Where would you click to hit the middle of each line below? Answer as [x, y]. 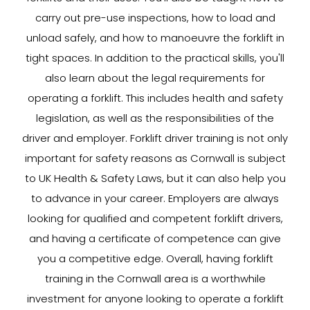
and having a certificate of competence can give [155, 238]
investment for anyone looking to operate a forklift [155, 299]
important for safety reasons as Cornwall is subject [155, 158]
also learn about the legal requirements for [155, 78]
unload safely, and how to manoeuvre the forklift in [155, 38]
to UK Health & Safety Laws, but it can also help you [155, 178]
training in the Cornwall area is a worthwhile [155, 279]
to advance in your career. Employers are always [155, 198]
